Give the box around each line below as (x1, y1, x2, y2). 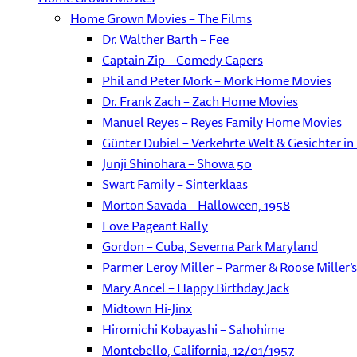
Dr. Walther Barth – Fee (102, 29, 229, 49)
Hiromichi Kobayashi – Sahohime (102, 319, 284, 339)
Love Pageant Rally (102, 215, 208, 236)
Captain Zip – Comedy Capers (102, 49, 263, 70)
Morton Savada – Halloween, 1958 (102, 194, 290, 215)
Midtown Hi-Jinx (102, 298, 192, 319)
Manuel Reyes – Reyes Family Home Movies (102, 112, 342, 132)
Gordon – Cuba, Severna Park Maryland (102, 236, 318, 257)
